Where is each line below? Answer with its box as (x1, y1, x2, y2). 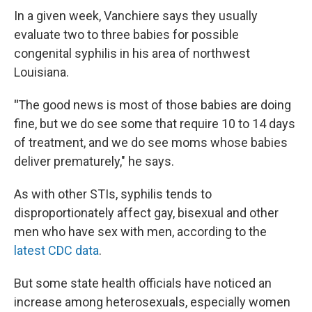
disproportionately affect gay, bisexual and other (14, 205, 279, 220)
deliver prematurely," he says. (14, 154, 174, 169)
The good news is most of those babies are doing (18, 97, 291, 112)
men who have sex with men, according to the (14, 224, 267, 239)
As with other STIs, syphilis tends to (14, 187, 212, 201)
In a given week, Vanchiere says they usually (14, 8, 258, 23)
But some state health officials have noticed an (14, 276, 272, 290)
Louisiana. (14, 65, 69, 79)
